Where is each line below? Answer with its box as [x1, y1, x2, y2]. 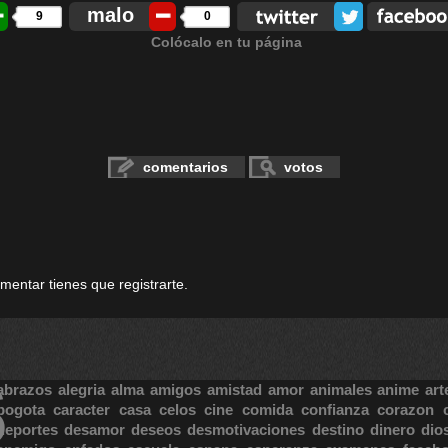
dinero [369, 421, 415, 438]
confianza [300, 401, 369, 418]
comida [241, 401, 293, 418]
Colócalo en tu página [151, 34, 302, 50]
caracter [53, 401, 111, 418]
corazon [377, 401, 435, 418]
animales [309, 381, 372, 398]
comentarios [143, 159, 228, 175]
